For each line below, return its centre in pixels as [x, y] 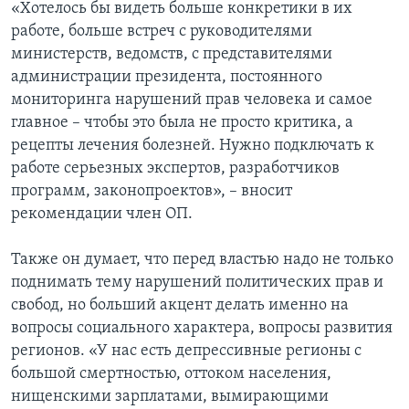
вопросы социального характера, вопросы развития [202, 329]
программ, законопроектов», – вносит [152, 192]
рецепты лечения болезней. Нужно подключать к [193, 146]
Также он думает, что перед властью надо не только [202, 260]
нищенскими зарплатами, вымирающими [170, 397]
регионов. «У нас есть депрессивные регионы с [186, 351]
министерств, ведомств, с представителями [172, 55]
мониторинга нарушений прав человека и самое [192, 100]
